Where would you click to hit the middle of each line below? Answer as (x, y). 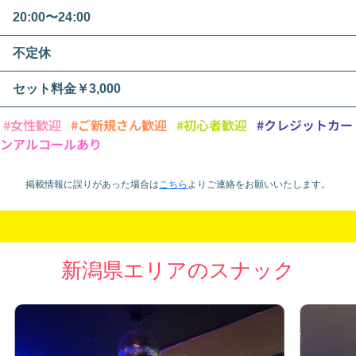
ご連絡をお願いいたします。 (269, 184)
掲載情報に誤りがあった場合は (92, 184)
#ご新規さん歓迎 (119, 124)
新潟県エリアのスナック (178, 270)
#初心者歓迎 (212, 124)
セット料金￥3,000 (67, 88)
